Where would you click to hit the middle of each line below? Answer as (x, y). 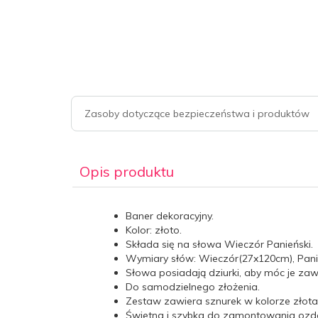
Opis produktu (127, 171)
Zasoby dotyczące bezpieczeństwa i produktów (197, 113)
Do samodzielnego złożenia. (193, 286)
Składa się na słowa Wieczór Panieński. (219, 244)
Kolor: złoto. (154, 230)
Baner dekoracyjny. (170, 215)
